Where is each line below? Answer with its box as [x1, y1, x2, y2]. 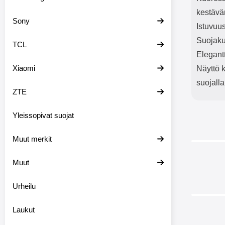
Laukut [13, 205, 35, 214]
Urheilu [13, 182, 36, 190]
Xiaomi [13, 64, 35, 72]
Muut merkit [13, 135, 52, 143]
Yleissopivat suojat [13, 111, 74, 120]
